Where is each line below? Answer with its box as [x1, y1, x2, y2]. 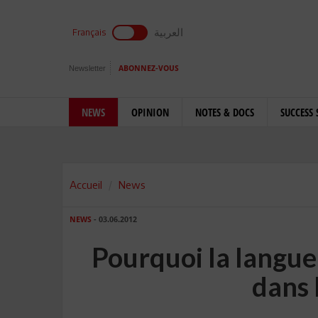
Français [72, 27, 106, 38]
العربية [154, 26, 183, 38]
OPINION [131, 105, 169, 119]
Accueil [70, 178, 102, 191]
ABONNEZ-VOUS [119, 64, 179, 73]
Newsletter [69, 64, 106, 72]
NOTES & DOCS [195, 105, 254, 119]
